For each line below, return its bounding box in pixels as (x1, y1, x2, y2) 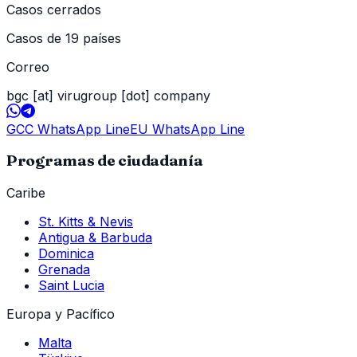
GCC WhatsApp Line (6, 120, 130, 137)
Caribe (6, 185, 45, 202)
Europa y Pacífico (6, 306, 115, 323)
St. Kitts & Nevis (38, 214, 133, 230)
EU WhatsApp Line (130, 120, 245, 137)
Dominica (38, 245, 94, 262)
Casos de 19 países (6, 29, 121, 46)
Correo (6, 58, 49, 75)
